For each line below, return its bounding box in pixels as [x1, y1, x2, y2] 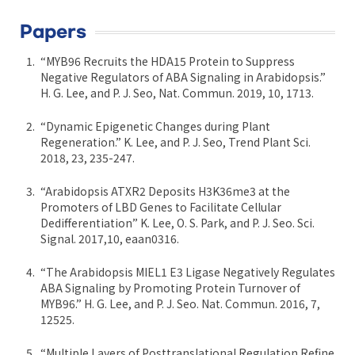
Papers [20, 22, 86, 43]
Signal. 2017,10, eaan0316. [40, 231, 179, 247]
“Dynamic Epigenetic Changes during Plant [40, 118, 270, 135]
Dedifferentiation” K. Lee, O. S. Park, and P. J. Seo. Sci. [40, 215, 315, 231]
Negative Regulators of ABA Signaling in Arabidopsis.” [40, 69, 326, 86]
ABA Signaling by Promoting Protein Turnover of [40, 280, 300, 296]
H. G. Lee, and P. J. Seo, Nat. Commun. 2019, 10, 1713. [40, 85, 314, 101]
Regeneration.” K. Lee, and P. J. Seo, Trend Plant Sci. [40, 134, 311, 151]
